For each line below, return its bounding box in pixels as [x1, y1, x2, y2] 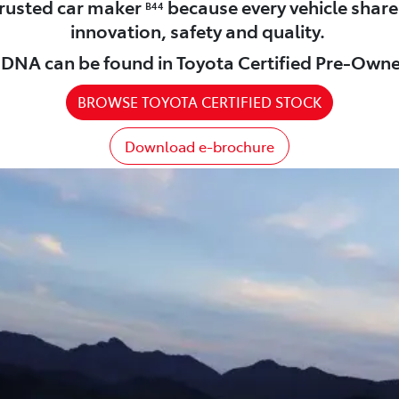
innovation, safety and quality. [70, 17, 329, 43]
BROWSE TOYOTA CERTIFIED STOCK [77, 91, 322, 111]
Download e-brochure [125, 135, 274, 156]
